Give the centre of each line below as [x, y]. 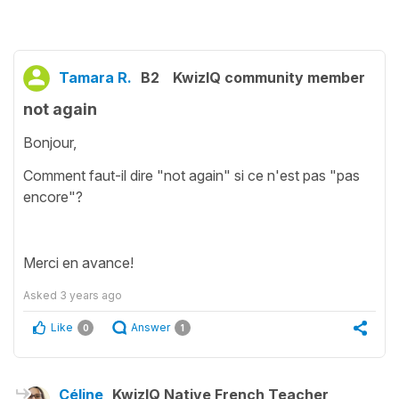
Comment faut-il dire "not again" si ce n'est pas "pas [191, 175]
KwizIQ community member [269, 78]
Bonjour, [50, 142]
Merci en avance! [78, 262]
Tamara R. [95, 78]
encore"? [55, 196]
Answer [151, 327]
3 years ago [91, 295]
